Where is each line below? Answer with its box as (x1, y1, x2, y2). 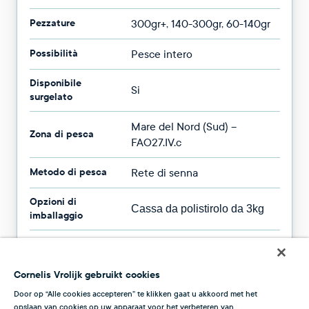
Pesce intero (130, 47, 192, 61)
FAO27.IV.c (130, 135, 181, 149)
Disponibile (29, 76, 81, 90)
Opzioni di (29, 195, 77, 208)
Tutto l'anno (130, 238, 189, 252)
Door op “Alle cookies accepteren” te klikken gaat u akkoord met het (14, 289, 257, 299)
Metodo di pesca (29, 165, 107, 179)
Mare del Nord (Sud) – (130, 119, 237, 133)
